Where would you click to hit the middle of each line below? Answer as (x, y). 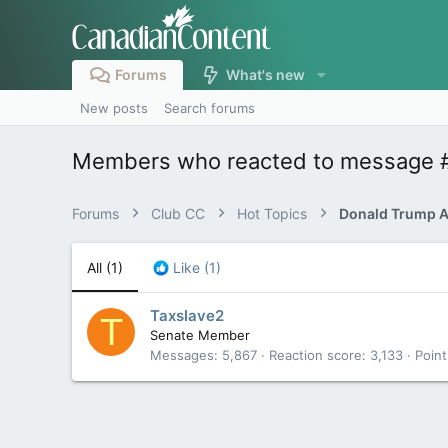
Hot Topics (272, 213)
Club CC (178, 213)
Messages (182, 355)
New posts (114, 107)
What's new (266, 74)
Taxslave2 (187, 316)
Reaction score (315, 355)
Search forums (209, 107)
